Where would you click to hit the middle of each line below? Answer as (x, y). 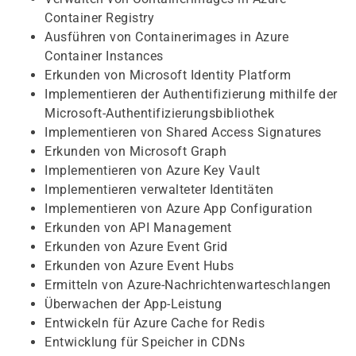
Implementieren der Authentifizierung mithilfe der (191, 94)
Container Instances (104, 56)
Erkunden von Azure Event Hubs (139, 266)
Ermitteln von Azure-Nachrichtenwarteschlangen (188, 285)
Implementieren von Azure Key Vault (152, 170)
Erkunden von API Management (138, 228)
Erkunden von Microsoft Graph (135, 151)
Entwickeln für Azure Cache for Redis (155, 323)
